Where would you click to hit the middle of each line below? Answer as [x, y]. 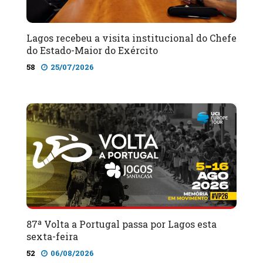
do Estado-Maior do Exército [92, 50]
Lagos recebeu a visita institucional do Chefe [131, 38]
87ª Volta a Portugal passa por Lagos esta [122, 224]
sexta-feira [52, 237]
